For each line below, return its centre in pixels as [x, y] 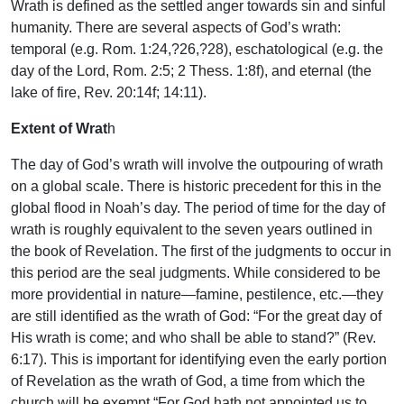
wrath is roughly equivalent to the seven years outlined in [192, 229]
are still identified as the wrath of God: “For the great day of [196, 316]
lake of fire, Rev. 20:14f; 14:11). [109, 92]
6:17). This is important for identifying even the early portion [199, 359]
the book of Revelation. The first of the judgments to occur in [201, 251]
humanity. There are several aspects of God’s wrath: [176, 27]
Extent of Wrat [59, 128]
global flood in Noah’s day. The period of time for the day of [198, 207]
